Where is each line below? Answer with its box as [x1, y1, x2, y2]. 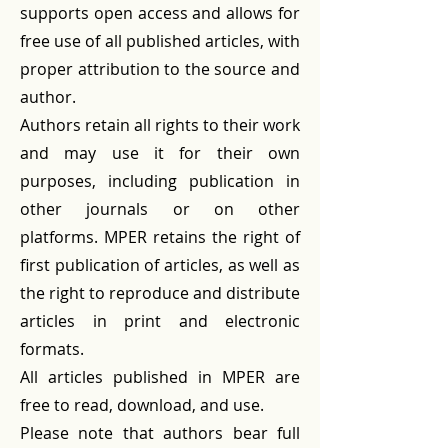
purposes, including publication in [20, 170, 300, 192]
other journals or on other [20, 198, 300, 220]
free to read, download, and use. [20, 394, 264, 416]
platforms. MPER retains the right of [20, 226, 300, 248]
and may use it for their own [20, 142, 300, 164]
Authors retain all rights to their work [20, 114, 300, 136]
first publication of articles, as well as [20, 254, 300, 276]
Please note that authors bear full [20, 422, 300, 444]
